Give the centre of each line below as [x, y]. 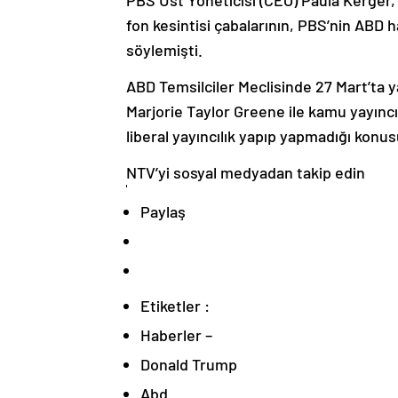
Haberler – [176, 334]
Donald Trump [189, 364]
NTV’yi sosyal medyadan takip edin [246, 172]
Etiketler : [175, 305]
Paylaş [163, 211]
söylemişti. [164, 49]
